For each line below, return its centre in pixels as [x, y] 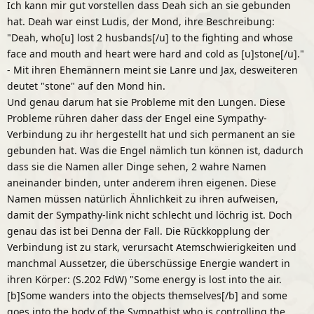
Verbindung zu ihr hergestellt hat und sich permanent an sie [151, 134]
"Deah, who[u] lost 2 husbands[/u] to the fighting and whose [150, 37]
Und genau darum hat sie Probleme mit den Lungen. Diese [146, 102]
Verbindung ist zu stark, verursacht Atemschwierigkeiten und [152, 247]
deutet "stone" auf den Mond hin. [86, 86]
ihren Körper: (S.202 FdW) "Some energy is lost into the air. [144, 279]
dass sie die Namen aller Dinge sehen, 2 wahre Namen [137, 166]
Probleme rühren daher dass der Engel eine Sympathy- [137, 118]
